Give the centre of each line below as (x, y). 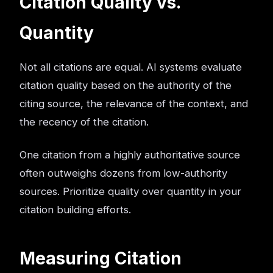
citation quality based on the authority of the (126, 85)
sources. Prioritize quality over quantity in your (130, 191)
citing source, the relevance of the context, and (134, 104)
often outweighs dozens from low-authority (123, 173)
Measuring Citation (101, 258)
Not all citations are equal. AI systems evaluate (131, 67)
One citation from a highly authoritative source (130, 155)
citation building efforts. (75, 210)
